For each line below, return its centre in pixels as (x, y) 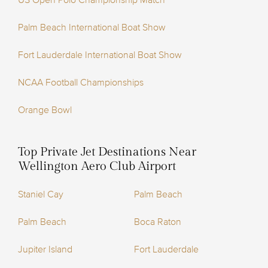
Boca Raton (158, 222)
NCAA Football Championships (81, 83)
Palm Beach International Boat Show (92, 28)
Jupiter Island (45, 250)
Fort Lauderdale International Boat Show (100, 55)
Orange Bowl (45, 110)
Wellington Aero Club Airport (97, 167)
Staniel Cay (41, 195)
